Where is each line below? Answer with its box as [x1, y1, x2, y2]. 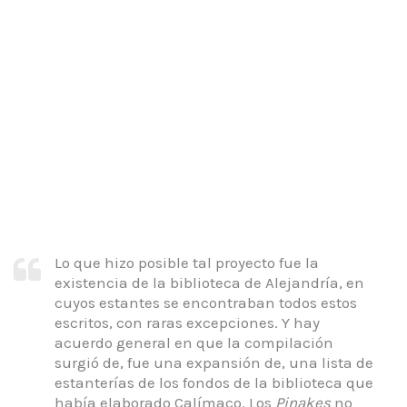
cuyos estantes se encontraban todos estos [55, 293, 357, 313]
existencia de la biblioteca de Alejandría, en [55, 273, 364, 293]
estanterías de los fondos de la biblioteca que [55, 373, 373, 392]
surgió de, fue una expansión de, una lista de [55, 353, 373, 372]
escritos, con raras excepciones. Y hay [55, 313, 320, 333]
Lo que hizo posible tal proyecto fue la [55, 253, 319, 273]
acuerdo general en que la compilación [55, 333, 333, 352]
